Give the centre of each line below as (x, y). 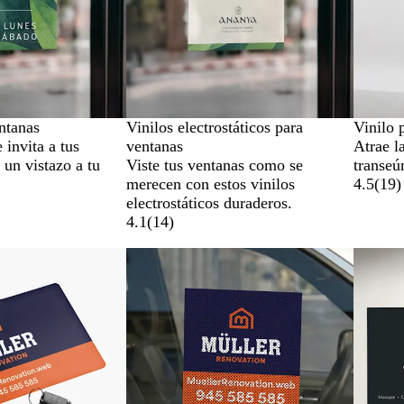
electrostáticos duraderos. (209, 203)
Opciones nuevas (182, 257)
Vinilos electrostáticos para (215, 127)
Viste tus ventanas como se (215, 165)
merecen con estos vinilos (211, 184)
